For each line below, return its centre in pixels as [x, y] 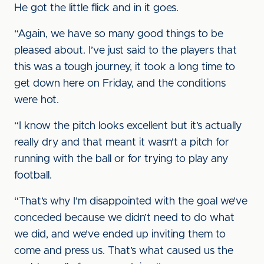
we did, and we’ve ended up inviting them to [120, 235]
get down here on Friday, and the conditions [120, 84]
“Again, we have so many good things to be [119, 34]
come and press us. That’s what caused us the [124, 251]
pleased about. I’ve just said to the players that [126, 51]
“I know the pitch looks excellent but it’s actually [128, 126]
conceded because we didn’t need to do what [124, 218]
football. [33, 176]
